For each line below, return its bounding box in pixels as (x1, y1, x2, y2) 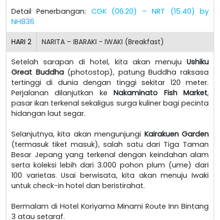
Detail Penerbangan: (11, 6, 91, 16)
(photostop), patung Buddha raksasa (63, 67, 209, 77)
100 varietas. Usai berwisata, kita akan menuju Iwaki (11, 170, 209, 180)
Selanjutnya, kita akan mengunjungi (11, 129, 144, 139)
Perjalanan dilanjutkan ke (11, 87, 114, 98)
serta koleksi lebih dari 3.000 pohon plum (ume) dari (11, 160, 209, 170)
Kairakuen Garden (144, 129, 209, 139)
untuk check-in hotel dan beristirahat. (11, 180, 145, 191)
